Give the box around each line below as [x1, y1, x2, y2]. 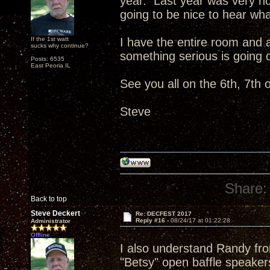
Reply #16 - [135, 217, 171, 224]
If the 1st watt [31, 36, 69, 42]
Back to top [31, 195, 67, 203]
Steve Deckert [31, 209, 80, 218]
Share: [225, 180, 268, 196]
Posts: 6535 [31, 55, 64, 62]
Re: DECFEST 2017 [135, 210, 192, 217]
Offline [31, 231, 50, 238]
